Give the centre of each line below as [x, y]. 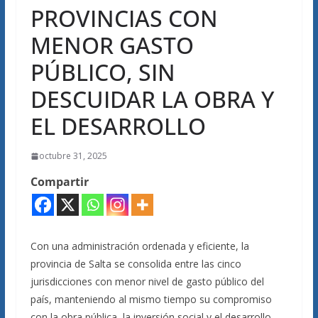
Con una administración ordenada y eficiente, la [139, 246]
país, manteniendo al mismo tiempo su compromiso [151, 299]
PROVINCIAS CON [124, 18]
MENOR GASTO [112, 45]
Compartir [59, 182]
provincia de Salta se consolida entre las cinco [136, 264]
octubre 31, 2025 [73, 156]
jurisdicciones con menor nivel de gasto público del [147, 281]
